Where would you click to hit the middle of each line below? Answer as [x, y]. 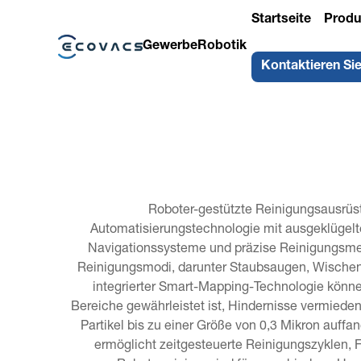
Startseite [281, 20]
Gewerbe [170, 47]
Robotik [222, 47]
